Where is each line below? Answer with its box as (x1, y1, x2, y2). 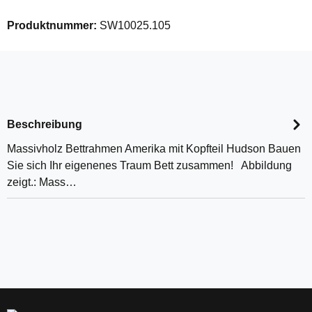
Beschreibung (7, 118, 82, 130)
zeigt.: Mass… (7, 176, 77, 188)
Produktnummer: (7, 19, 100, 31)
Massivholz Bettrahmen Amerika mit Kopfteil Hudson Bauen (7, 143, 301, 155)
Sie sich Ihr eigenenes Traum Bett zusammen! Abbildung (7, 159, 292, 171)
